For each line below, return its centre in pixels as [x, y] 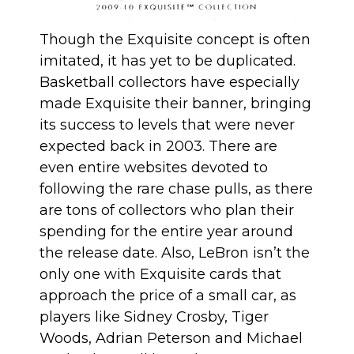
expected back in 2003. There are [158, 147]
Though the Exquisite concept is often [175, 40]
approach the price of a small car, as [168, 296]
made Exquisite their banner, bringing [175, 104]
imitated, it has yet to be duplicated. [168, 61]
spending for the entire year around [166, 232]
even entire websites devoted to [154, 168]
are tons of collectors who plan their [167, 211]
